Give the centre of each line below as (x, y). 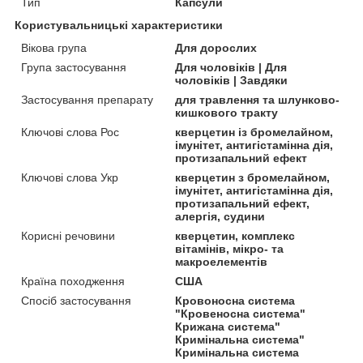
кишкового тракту (227, 112)
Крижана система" (228, 326)
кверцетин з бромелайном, (253, 177)
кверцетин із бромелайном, (254, 132)
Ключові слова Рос (70, 132)
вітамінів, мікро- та (230, 248)
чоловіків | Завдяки (232, 80)
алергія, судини (220, 216)
